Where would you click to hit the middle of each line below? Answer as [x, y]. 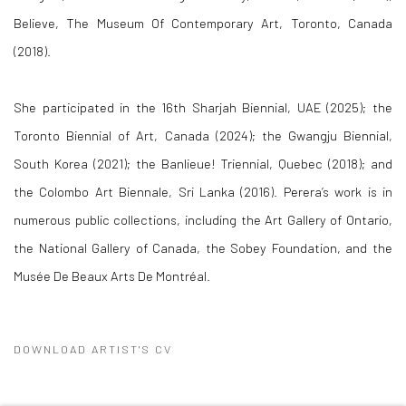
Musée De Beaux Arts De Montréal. [112, 276]
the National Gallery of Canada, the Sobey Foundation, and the [203, 248]
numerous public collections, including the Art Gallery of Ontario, [203, 220]
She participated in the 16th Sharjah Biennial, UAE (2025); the [203, 107]
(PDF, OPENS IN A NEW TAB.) [107, 377]
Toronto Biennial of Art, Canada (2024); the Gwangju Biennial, [203, 135]
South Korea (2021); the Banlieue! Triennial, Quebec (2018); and [203, 164]
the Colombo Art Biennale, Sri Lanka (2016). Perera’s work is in [203, 192]
